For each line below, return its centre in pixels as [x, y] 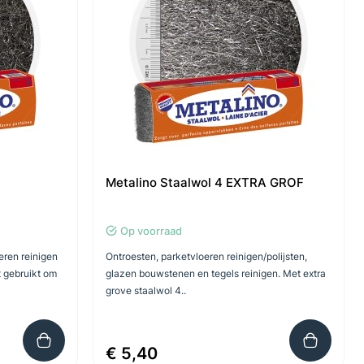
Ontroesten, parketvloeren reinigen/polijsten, [206, 256]
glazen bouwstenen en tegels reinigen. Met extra [215, 273]
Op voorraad [151, 231]
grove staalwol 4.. [145, 290]
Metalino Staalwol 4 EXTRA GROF [204, 182]
